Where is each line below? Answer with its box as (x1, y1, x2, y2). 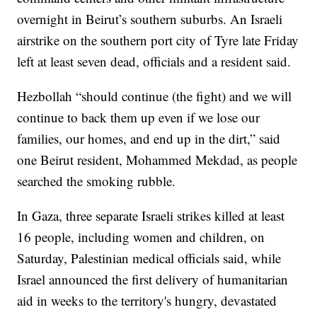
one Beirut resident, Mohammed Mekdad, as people (17, 151, 298, 169)
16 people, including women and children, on (17, 228, 265, 246)
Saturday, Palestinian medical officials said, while (17, 249, 282, 267)
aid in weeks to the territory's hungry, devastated (17, 292, 277, 310)
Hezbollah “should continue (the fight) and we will (17, 87, 292, 105)
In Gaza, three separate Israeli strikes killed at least (17, 207, 285, 225)
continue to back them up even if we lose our (17, 108, 260, 127)
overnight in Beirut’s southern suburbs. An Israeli (17, 10, 283, 28)
